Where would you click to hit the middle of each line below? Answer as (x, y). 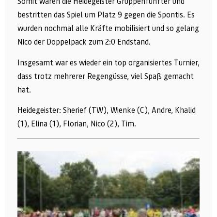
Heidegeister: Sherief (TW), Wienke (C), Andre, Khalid (107, 110)
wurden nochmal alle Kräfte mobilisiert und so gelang (108, 29)
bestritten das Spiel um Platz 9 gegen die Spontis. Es (106, 15)
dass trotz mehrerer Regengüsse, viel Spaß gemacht (106, 76)
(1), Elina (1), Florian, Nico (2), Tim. (77, 124)
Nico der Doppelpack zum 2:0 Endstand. (84, 42)
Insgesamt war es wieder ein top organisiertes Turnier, (108, 62)
